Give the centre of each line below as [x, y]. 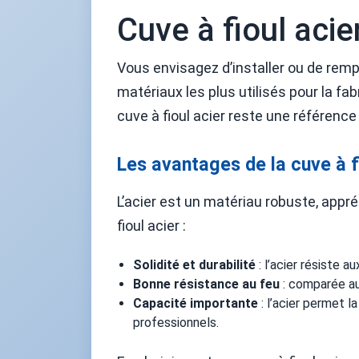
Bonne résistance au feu [206, 284]
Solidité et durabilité [194, 265]
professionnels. [176, 323]
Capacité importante [196, 303]
